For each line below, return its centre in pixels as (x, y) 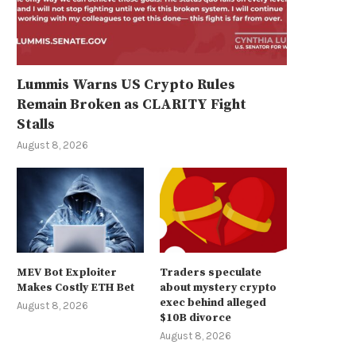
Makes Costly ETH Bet (75, 287)
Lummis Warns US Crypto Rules (126, 84)
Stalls (36, 124)
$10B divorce (196, 317)
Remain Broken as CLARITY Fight (132, 104)
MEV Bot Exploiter (67, 272)
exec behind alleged (213, 302)
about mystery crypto (219, 287)
